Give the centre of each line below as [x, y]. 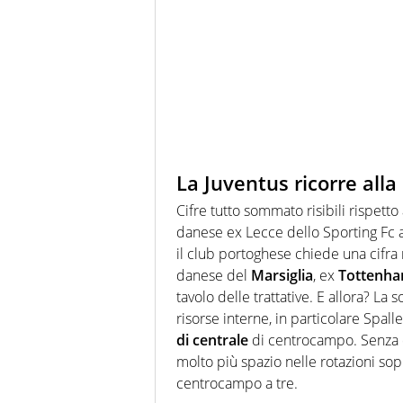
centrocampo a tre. [237, 383]
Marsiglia [282, 275]
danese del [214, 275]
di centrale [212, 340]
